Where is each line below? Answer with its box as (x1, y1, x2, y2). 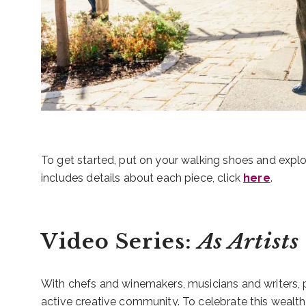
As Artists (198, 229, 299, 255)
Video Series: (41, 229, 198, 255)
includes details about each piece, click (41, 171, 244, 185)
